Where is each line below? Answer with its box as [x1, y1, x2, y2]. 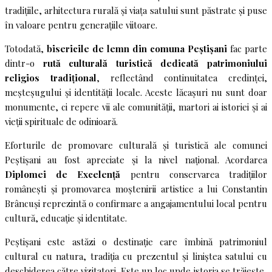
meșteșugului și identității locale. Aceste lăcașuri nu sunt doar [5, 86, 267, 98]
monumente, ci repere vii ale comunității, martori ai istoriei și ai [5, 100, 267, 113]
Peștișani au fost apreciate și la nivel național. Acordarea [5, 153, 267, 166]
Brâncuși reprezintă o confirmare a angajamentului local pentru [5, 197, 267, 209]
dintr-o [5, 56, 43, 69]
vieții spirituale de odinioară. [5, 115, 118, 127]
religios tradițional [5, 71, 97, 84]
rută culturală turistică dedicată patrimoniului [42, 56, 268, 69]
